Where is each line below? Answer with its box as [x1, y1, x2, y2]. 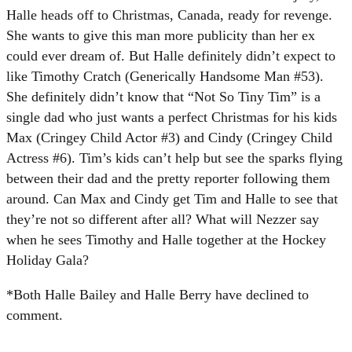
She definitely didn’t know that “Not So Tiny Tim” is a [6, 88, 321, 104]
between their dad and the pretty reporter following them [6, 170, 330, 186]
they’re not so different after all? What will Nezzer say [6, 211, 319, 227]
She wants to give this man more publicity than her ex [6, 27, 315, 43]
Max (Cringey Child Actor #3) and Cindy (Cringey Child [6, 129, 332, 145]
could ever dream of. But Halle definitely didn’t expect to [6, 47, 335, 64]
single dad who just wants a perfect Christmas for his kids [6, 108, 337, 125]
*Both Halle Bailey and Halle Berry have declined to [6, 286, 309, 302]
